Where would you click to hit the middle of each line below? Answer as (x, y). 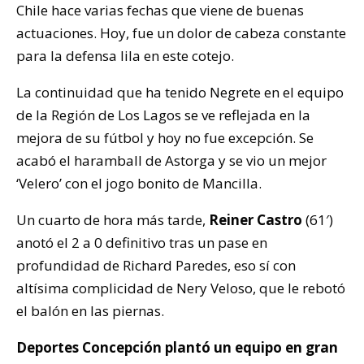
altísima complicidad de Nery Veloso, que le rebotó (181, 288)
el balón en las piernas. (90, 311)
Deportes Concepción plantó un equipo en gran (177, 348)
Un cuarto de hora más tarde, (113, 220)
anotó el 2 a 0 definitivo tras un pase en (142, 243)
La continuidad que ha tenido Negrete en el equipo (180, 93)
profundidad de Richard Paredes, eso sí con (156, 266)
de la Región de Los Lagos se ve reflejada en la (163, 115)
